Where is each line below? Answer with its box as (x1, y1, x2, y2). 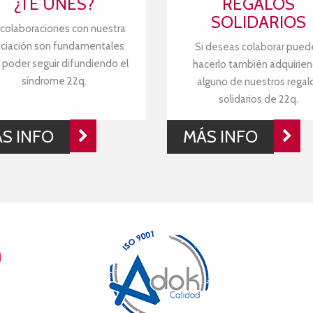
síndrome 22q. (22, 75, 87, 87)
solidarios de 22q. (219, 93, 299, 105)
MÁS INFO (183, 126, 258, 147)
